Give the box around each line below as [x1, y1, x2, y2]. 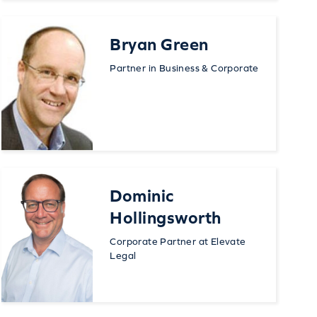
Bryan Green [110, 34, 209, 54]
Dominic [110, 185, 174, 205]
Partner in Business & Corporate [110, 62, 259, 74]
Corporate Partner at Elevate [110, 235, 246, 247]
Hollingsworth [110, 207, 221, 227]
